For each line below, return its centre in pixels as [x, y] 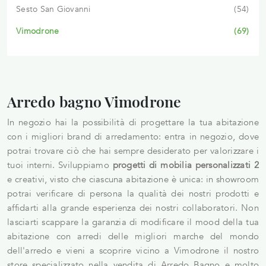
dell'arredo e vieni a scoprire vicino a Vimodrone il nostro [133, 250]
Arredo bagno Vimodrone [94, 101]
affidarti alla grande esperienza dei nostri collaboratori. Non [133, 208]
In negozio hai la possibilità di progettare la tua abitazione [133, 122]
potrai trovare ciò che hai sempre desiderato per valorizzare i [133, 151]
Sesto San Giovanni [53, 9]
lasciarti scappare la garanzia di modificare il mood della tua [133, 222]
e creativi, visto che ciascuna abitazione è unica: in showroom [133, 179]
